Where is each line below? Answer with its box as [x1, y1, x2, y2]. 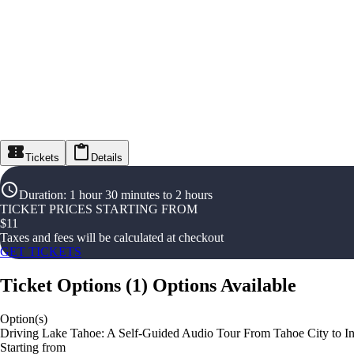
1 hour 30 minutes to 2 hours [70, 188, 213, 202]
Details [91, 152, 122, 164]
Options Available [153, 275, 296, 296]
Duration [19, 188, 63, 202]
